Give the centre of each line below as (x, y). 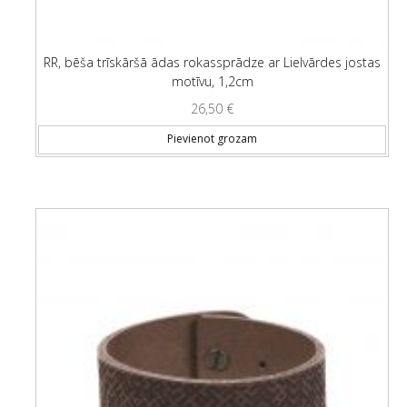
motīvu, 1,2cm (212, 81)
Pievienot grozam (212, 139)
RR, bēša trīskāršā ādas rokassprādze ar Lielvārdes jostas (212, 62)
